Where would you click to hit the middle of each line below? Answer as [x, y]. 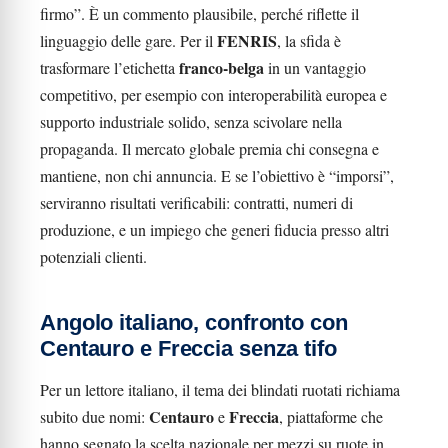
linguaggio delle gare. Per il [128, 40]
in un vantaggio [315, 67]
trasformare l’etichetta [109, 67]
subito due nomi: [94, 416]
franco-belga [221, 67]
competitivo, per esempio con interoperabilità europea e [213, 94]
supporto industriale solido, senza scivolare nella [191, 121]
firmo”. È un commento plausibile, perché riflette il [199, 13]
